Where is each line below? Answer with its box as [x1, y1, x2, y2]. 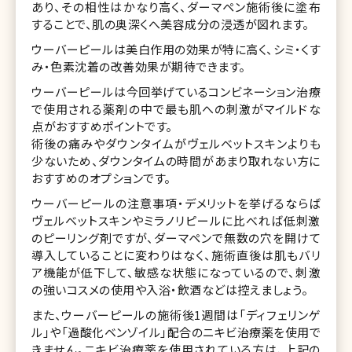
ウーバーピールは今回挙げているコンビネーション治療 [31, 82, 321, 100]
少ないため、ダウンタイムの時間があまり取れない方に [31, 152, 321, 169]
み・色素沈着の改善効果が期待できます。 [31, 57, 246, 75]
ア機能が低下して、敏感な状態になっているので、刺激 [31, 263, 321, 280]
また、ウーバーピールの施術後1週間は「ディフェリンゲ [31, 306, 321, 323]
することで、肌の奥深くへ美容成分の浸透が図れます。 [31, 15, 310, 32]
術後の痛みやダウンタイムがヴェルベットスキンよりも [31, 134, 321, 152]
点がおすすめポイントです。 [31, 117, 173, 134]
